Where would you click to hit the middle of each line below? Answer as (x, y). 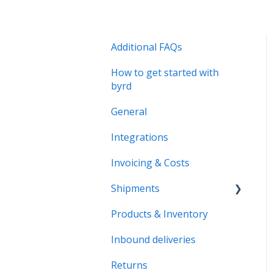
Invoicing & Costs (150, 162)
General (129, 111)
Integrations (140, 137)
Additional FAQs (147, 47)
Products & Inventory (159, 214)
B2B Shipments (159, 214)
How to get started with (165, 72)
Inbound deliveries (153, 239)
